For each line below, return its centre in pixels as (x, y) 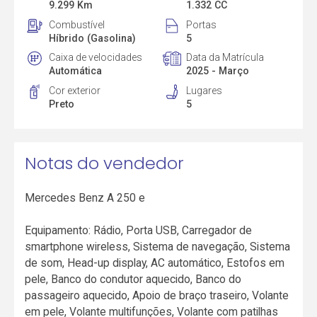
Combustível (77, 24)
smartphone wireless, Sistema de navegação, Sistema (158, 246)
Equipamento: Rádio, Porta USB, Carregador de (139, 230)
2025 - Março (217, 71)
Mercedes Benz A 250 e (85, 197)
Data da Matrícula (225, 58)
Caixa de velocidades (96, 58)
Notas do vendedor (105, 163)
